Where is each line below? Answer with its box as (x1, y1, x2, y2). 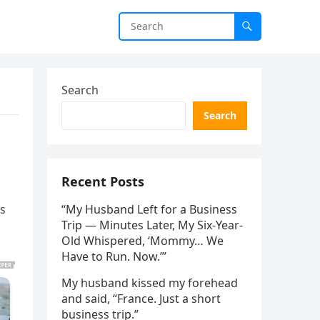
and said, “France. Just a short (61, 291, 221, 306)
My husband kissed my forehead (61, 275, 238, 291)
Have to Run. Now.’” (61, 249, 166, 264)
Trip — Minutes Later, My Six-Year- (61, 217, 243, 233)
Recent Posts (61, 173, 144, 190)
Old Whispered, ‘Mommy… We (61, 233, 224, 249)
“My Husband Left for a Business (61, 201, 237, 217)
